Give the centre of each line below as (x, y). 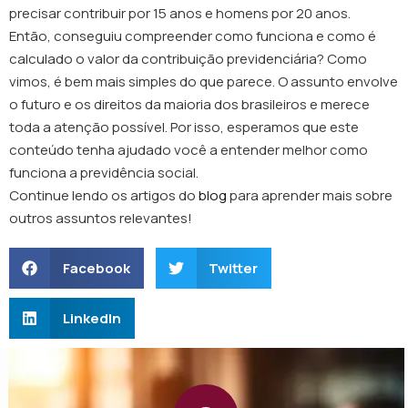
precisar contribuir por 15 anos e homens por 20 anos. (180, 13)
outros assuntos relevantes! (102, 218)
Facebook (96, 268)
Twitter (233, 268)
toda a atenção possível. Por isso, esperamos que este (184, 127)
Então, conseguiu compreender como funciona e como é (193, 36)
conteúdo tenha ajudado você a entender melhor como (189, 150)
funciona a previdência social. (105, 173)
